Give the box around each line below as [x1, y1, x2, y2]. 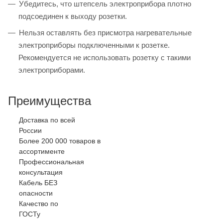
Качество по [19, 200, 58, 208]
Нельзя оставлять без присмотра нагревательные [19, 28, 192, 37]
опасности [19, 189, 53, 198]
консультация [19, 168, 63, 177]
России [19, 126, 42, 135]
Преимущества [8, 94, 91, 108]
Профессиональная [19, 158, 84, 166]
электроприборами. [18, 66, 85, 75]
